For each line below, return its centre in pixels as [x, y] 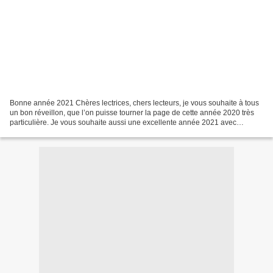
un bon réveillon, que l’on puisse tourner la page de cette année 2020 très [132, 112]
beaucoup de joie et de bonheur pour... [74, 132]
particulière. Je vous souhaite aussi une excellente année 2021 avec [123, 122]
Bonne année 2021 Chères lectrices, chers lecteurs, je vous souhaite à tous [134, 103]
